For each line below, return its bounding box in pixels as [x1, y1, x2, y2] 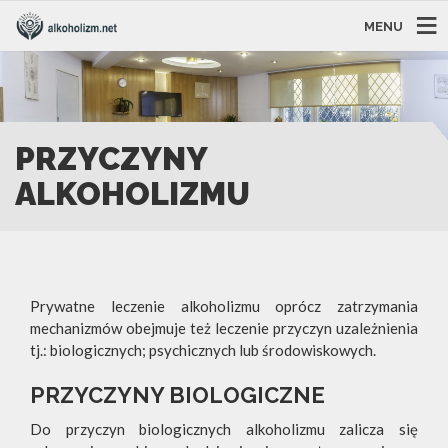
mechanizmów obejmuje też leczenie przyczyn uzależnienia [30, 318, 418, 337]
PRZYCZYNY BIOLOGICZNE [30, 381, 325, 408]
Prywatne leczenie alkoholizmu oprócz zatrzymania [30, 296, 418, 315]
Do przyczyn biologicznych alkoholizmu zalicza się [30, 419, 418, 438]
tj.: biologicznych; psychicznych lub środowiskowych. [30, 340, 376, 359]
